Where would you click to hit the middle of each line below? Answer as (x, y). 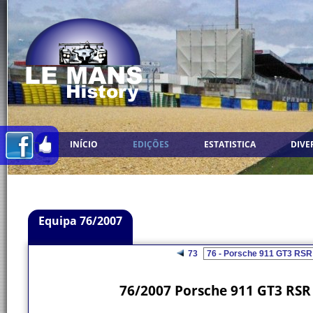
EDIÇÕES (151, 144)
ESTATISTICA (230, 144)
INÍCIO (84, 144)
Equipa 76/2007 (80, 221)
